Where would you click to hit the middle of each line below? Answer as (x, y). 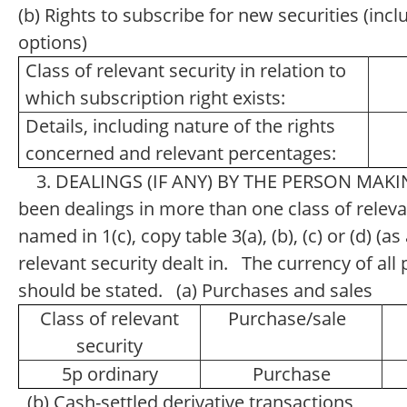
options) (57, 42)
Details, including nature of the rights (180, 126)
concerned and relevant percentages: (180, 153)
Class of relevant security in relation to (185, 70)
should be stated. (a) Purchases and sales (200, 290)
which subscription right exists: (155, 98)
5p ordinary (109, 374)
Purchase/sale (291, 318)
